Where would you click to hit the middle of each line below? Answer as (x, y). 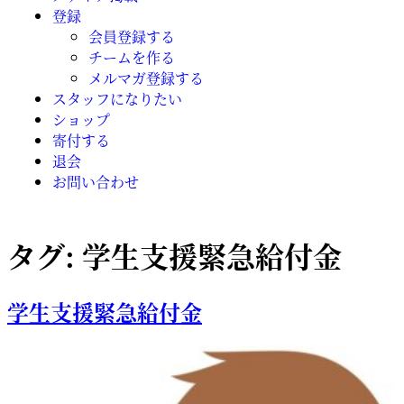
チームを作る (132, 57)
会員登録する (132, 37)
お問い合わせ (96, 182)
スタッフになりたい (117, 99)
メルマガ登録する (146, 78)
